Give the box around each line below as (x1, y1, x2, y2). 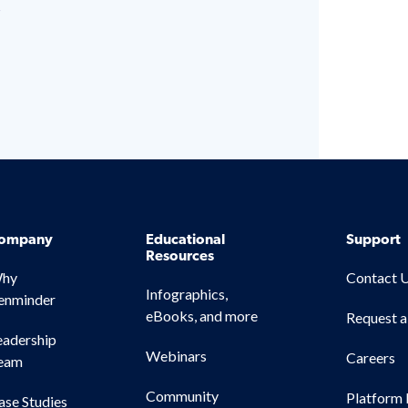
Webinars (146, 346, 208, 364)
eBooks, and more (146, 306, 259, 324)
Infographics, (146, 284, 229, 302)
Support (345, 232, 401, 248)
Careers (345, 348, 395, 366)
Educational (146, 232, 226, 248)
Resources (146, 249, 215, 264)
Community (146, 386, 219, 404)
